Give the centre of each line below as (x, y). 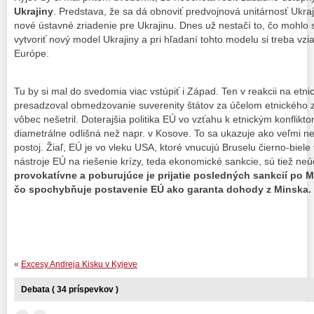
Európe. (32, 53)
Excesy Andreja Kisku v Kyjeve (79, 264)
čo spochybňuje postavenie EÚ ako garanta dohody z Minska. (163, 190)
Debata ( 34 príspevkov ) (70, 289)
